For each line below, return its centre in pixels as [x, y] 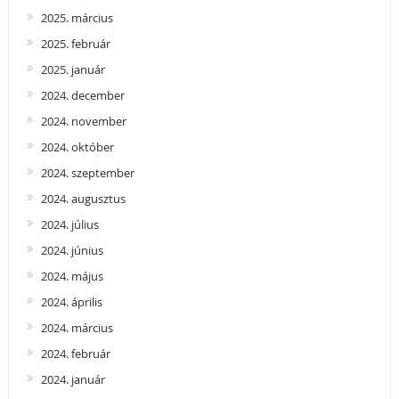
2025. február [75, 43]
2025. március [77, 17]
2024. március [77, 327]
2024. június [72, 250]
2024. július [69, 224]
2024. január [73, 379]
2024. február [75, 353]
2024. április [71, 301]
